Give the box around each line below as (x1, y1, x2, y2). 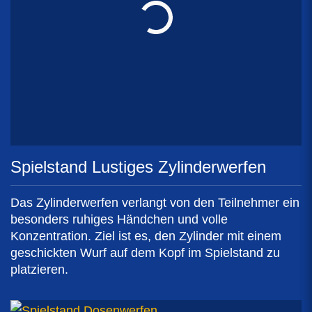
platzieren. (10, 262, 68, 276)
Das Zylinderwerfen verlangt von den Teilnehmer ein (10, 195, 299, 210)
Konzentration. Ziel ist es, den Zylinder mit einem (10, 228, 281, 243)
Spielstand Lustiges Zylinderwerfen (10, 157, 266, 176)
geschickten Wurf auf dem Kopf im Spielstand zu (10, 245, 280, 260)
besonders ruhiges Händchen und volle (10, 212, 228, 226)
